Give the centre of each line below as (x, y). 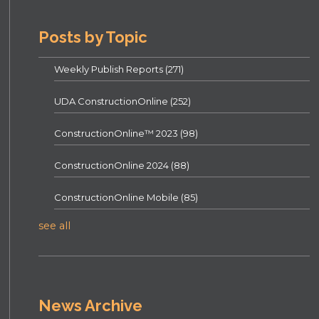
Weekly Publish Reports (110, 69)
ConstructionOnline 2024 (113, 166)
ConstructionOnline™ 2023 (117, 134)
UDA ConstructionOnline (113, 101)
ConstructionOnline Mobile (118, 198)
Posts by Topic (93, 37)
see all (55, 226)
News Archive (91, 306)
